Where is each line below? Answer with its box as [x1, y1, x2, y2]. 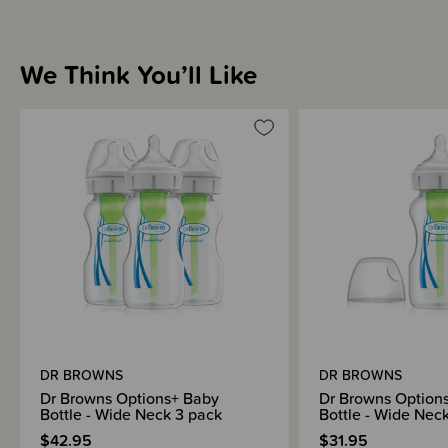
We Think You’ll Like [20, 54, 257, 94]
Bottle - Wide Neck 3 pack [40, 401, 222, 426]
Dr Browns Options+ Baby [40, 385, 219, 410]
